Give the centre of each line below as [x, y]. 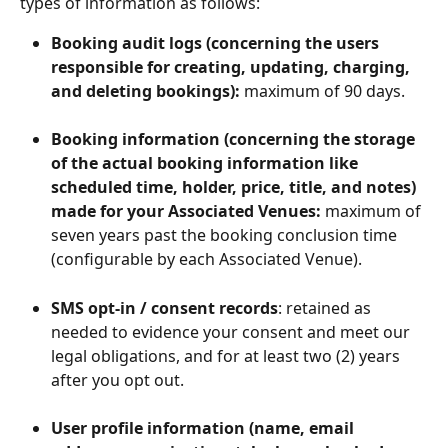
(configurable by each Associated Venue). [206, 259]
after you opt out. [117, 379]
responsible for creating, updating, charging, [232, 66]
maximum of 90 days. [322, 90]
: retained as [326, 307]
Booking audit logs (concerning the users [217, 42]
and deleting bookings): [145, 90]
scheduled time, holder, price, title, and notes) [235, 187]
